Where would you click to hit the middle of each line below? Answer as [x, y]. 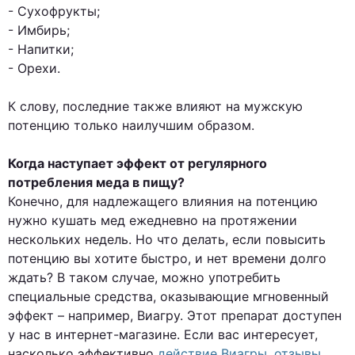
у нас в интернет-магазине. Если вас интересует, [163, 334]
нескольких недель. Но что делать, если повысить [167, 239]
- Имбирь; [39, 30]
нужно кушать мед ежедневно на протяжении [153, 220]
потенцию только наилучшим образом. [131, 125]
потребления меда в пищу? [96, 182]
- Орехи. [34, 68]
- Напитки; [41, 49]
